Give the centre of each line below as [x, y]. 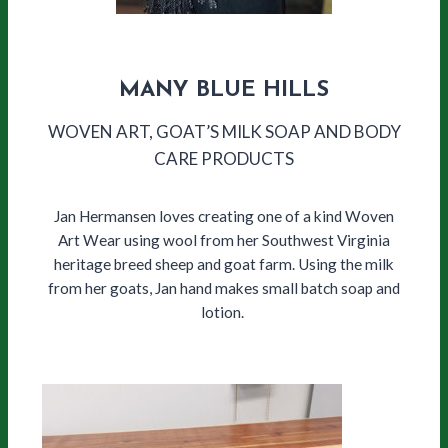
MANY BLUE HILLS [224, 91]
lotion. [224, 312]
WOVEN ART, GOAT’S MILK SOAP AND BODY [224, 132]
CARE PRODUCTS [224, 159]
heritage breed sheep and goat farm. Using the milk [224, 264]
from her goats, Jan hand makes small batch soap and [224, 288]
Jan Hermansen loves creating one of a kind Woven [224, 216]
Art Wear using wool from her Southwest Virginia [224, 240]
